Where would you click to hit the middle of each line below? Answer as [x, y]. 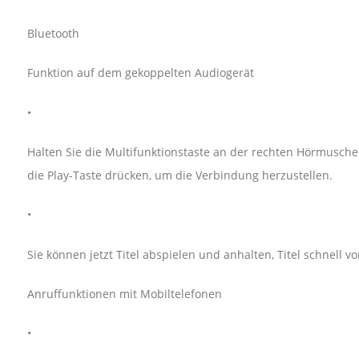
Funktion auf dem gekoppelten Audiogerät [140, 73]
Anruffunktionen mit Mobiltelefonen [124, 294]
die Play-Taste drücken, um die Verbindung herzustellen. [179, 175]
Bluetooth [53, 33]
